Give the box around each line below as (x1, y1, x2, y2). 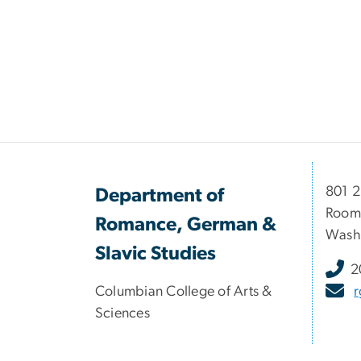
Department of (95, 186, 224, 206)
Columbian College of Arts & (95, 284, 272, 300)
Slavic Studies (95, 244, 216, 264)
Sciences (95, 306, 150, 322)
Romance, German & (95, 215, 276, 235)
